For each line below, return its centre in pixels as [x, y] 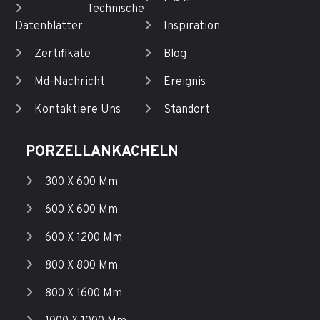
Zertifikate [62, 55]
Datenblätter [49, 27]
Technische [116, 10]
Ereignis [185, 82]
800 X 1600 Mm [83, 294]
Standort [187, 110]
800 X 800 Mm [81, 266]
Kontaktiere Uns [77, 110]
